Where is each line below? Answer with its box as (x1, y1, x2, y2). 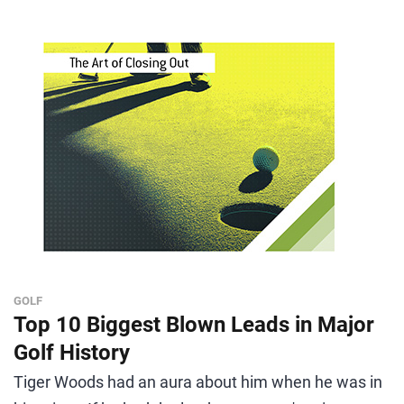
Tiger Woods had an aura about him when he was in (14, 372, 382, 391)
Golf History (14, 340, 130, 365)
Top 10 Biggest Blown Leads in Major (14, 312, 374, 337)
